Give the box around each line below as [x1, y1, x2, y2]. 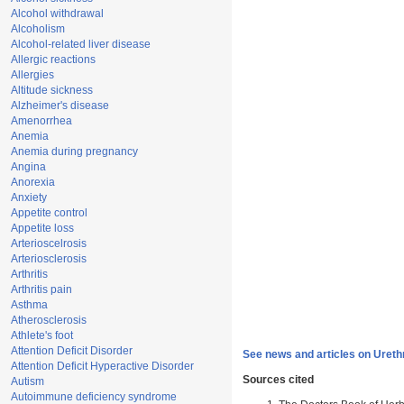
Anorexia [11, 176, 55, 188]
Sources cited [243, 373, 314, 387]
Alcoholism [11, 23, 65, 35]
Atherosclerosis [11, 314, 87, 326]
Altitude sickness [11, 84, 93, 96]
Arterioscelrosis [11, 237, 87, 250]
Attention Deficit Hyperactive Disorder [11, 360, 194, 372]
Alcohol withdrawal [11, 7, 104, 20]
